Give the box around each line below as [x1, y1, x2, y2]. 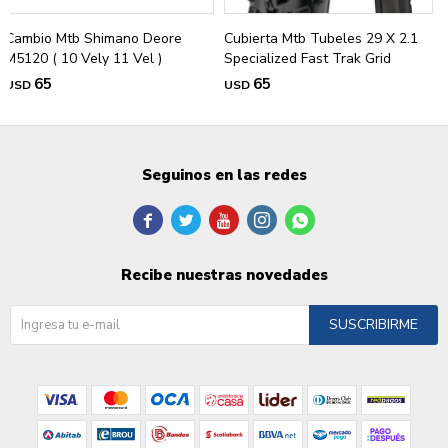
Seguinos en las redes [141, 164, 307, 185]
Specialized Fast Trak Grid [224, 48, 391, 68]
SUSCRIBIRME [329, 314, 418, 334]
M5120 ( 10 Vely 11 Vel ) [5, 48, 162, 68]
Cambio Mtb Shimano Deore [5, 28, 182, 48]
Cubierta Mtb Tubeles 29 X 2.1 [224, 28, 418, 48]
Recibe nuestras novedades [120, 264, 328, 285]
